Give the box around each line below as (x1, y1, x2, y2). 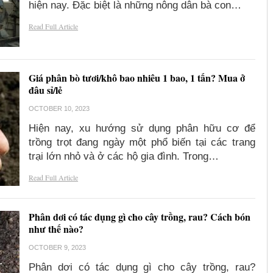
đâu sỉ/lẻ (29, 83, 63, 97)
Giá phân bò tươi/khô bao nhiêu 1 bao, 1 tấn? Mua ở (29, 71, 246, 85)
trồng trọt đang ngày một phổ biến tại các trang (29, 136, 255, 149)
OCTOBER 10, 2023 (29, 105, 90, 113)
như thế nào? (29, 222, 84, 236)
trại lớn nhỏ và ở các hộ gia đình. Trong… (29, 151, 219, 163)
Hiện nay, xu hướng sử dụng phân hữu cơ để (29, 122, 255, 135)
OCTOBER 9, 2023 (29, 244, 87, 252)
